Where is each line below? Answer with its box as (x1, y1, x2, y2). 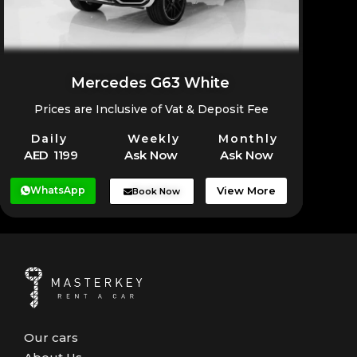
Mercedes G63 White (70, 74, 229, 92)
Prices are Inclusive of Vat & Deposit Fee (34, 102, 269, 117)
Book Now (132, 185, 181, 197)
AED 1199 (24, 147, 78, 163)
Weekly (127, 131, 181, 146)
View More (216, 183, 276, 197)
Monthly (218, 131, 278, 146)
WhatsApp (30, 183, 86, 196)
